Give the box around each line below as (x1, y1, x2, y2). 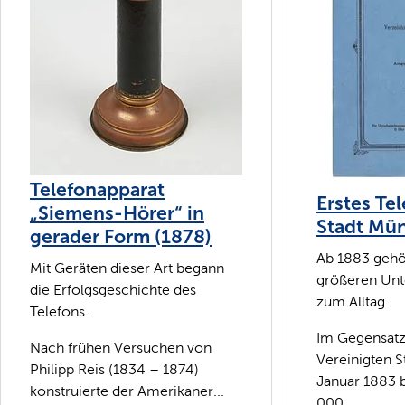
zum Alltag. (316, 294, 389, 310)
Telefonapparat (30, 177, 165, 202)
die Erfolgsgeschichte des (30, 282, 196, 298)
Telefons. (30, 304, 89, 320)
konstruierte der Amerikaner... (30, 383, 224, 400)
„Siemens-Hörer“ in (30, 201, 204, 225)
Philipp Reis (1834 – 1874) (30, 362, 199, 378)
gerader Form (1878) (30, 224, 212, 249)
